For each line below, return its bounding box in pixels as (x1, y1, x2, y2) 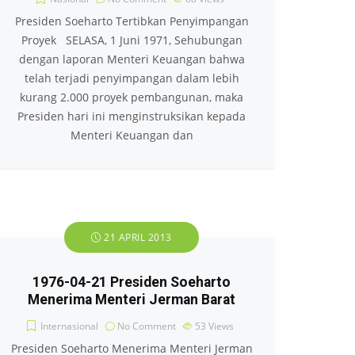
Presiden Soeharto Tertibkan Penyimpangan (14, 13, 249, 29)
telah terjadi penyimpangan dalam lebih (24, 71, 239, 86)
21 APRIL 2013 (101, 231, 172, 244)
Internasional (40, 319, 98, 333)
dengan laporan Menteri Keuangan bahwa (18, 52, 245, 67)
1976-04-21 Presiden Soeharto (32, 274, 231, 290)
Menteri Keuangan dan (70, 128, 193, 143)
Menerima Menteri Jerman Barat (28, 292, 235, 307)
